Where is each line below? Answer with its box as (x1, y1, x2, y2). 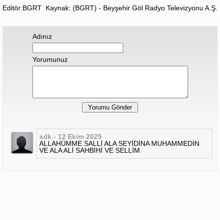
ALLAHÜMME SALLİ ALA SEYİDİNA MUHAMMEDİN (39, 139, 199, 148)
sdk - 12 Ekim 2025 (39, 133, 102, 141)
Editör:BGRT (2, 4, 42, 12)
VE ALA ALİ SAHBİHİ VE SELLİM (39, 146, 140, 155)
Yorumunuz (32, 55, 68, 64)
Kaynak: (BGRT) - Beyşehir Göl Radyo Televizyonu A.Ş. (46, 4, 218, 12)
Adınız (32, 32, 52, 41)
